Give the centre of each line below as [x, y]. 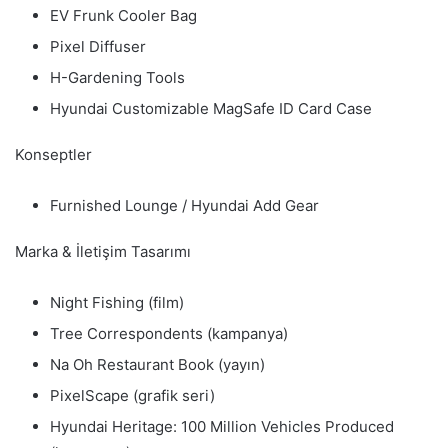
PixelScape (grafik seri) [132, 395]
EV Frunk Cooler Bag [123, 15]
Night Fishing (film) [117, 302]
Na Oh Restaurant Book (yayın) [157, 364]
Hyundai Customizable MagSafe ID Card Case [211, 108]
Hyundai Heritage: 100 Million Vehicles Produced [222, 426]
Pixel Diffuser [98, 46]
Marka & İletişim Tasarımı [103, 251]
